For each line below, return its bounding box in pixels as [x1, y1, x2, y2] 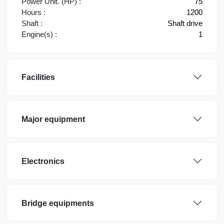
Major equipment [21, 114, 85, 123]
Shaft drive [167, 19, 202, 27]
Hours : [21, 8, 45, 16]
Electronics [21, 156, 64, 165]
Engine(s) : [21, 30, 57, 38]
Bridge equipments [21, 198, 94, 207]
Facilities [21, 72, 55, 81]
